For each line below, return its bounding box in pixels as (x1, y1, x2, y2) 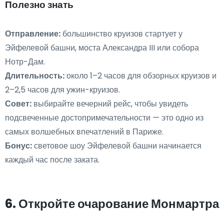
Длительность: (5, 70, 64, 82)
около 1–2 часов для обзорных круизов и (64, 70, 216, 82)
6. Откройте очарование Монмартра (5, 195, 219, 212)
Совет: (5, 98, 31, 110)
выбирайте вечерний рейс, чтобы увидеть (31, 98, 188, 110)
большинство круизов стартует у (60, 28, 182, 40)
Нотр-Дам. (5, 56, 45, 68)
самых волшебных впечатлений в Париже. (5, 126, 163, 138)
